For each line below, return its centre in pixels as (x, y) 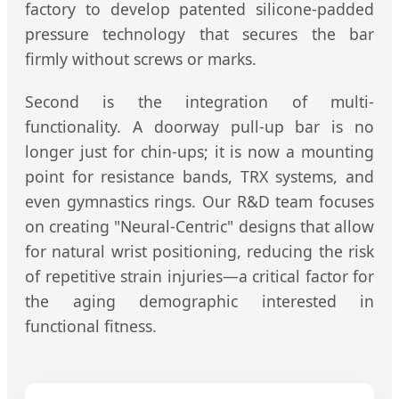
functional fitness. (91, 326)
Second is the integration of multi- (199, 101)
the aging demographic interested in (199, 301)
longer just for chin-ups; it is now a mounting (199, 151)
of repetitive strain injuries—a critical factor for (199, 276)
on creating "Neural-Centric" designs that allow (199, 226)
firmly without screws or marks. (141, 58)
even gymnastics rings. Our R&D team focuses (199, 201)
